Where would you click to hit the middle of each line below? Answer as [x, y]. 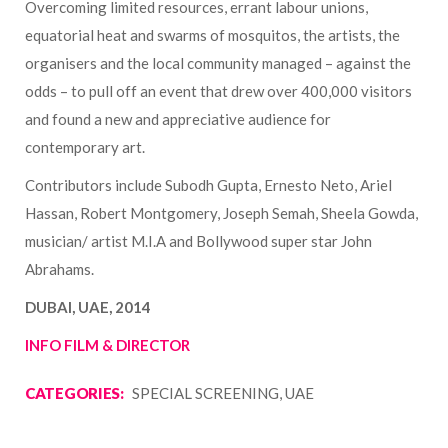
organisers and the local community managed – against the [218, 62]
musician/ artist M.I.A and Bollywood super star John [198, 240]
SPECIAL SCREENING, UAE [221, 392]
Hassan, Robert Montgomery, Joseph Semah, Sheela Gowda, [221, 212]
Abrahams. [59, 268]
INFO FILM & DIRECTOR [107, 344]
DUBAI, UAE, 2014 [88, 306]
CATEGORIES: [74, 392]
